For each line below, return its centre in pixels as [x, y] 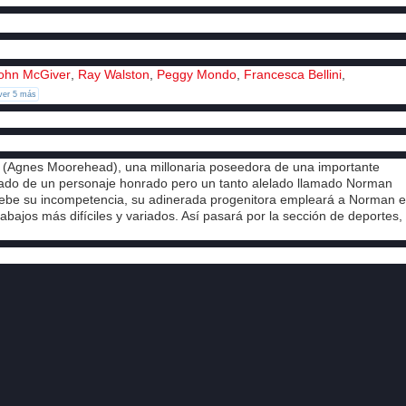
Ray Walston [114, 74]
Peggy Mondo [197, 74]
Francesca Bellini [293, 74]
